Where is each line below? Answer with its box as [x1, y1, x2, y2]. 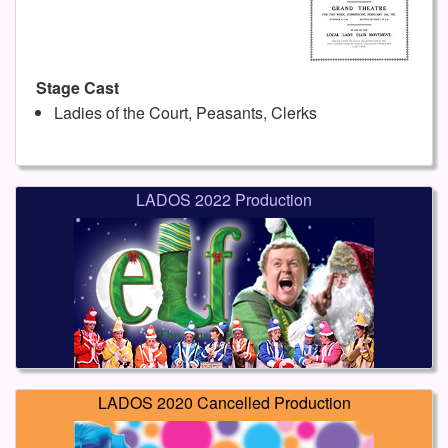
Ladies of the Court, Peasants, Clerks [53, 101, 317, 125]
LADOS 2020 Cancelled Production [97, 391, 351, 415]
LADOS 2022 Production [136, 188, 312, 212]
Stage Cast [36, 76, 119, 100]
